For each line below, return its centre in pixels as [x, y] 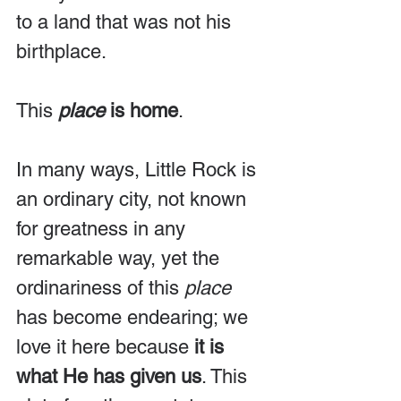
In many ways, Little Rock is [139, 169]
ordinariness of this [100, 287]
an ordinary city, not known [134, 199]
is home [141, 110]
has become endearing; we [135, 317]
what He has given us [109, 376]
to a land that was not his [126, 21]
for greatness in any [103, 228]
